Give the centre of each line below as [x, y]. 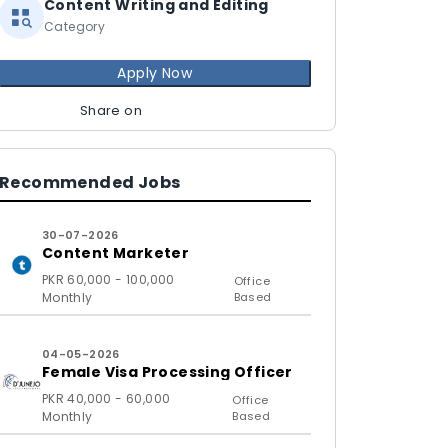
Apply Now [155, 73]
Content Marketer [115, 253]
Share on [111, 110]
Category [75, 26]
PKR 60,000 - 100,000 [108, 279]
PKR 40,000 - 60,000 [106, 398]
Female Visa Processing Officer [167, 372]
